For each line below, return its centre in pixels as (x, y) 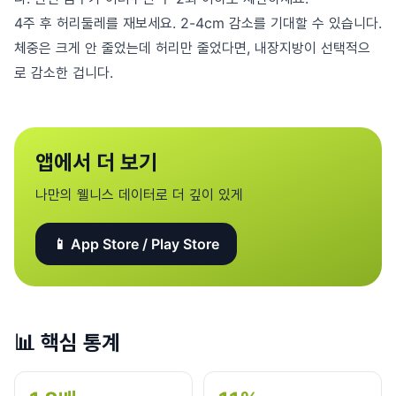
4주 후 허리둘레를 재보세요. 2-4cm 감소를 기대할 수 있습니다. (198, 23)
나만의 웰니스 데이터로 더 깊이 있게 (139, 194)
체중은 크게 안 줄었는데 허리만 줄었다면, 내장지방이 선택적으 (192, 48)
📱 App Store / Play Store (136, 244)
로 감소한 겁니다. (64, 72)
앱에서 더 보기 (96, 162)
